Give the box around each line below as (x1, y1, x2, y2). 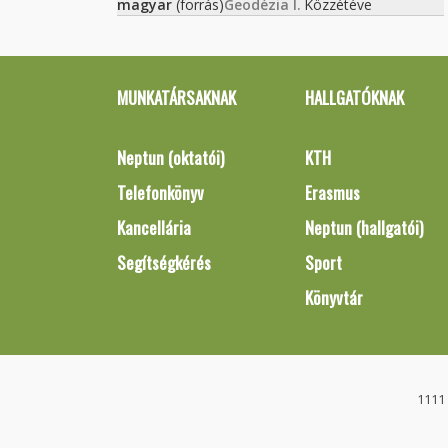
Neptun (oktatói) (117, 145, 224, 170)
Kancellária (117, 215, 191, 240)
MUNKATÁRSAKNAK (117, 85, 236, 110)
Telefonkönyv (117, 180, 204, 205)
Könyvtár (304, 285, 363, 310)
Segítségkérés (117, 250, 211, 275)
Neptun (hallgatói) (304, 215, 423, 240)
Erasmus (304, 180, 360, 205)
